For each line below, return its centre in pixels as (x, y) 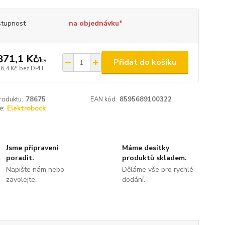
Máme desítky (145, 148)
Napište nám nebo (35, 170)
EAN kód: (104, 99)
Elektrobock (26, 108)
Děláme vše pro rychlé (157, 170)
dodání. (133, 180)
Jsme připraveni (33, 148)
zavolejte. (22, 180)
